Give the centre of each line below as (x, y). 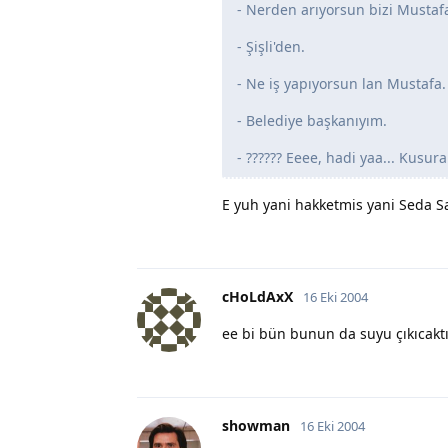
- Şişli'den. (271, 46)
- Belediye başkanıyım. (312, 120)
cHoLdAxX (257, 296)
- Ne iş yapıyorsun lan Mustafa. (341, 83)
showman (256, 425)
